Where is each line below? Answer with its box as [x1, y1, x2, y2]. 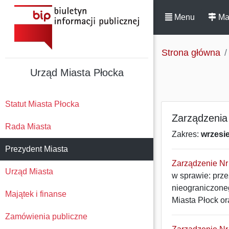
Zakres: [172, 130, 201, 139]
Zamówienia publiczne [5, 212, 87, 221]
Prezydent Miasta [5, 145, 68, 153]
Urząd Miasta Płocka [30, 67, 124, 78]
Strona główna [162, 48, 220, 58]
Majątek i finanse [5, 190, 66, 198]
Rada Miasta [5, 122, 51, 131]
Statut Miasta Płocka [5, 100, 79, 108]
